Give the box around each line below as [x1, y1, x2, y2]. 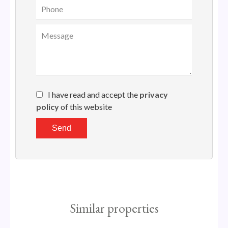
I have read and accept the [48, 89, 139, 99]
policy [36, 101, 59, 111]
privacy [139, 89, 168, 99]
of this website [59, 101, 112, 111]
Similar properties [69, 199, 159, 217]
